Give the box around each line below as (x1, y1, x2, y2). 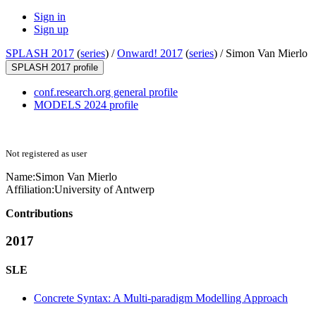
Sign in (34, 11, 66, 23)
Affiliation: (6, 183, 54, 196)
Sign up (34, 23, 68, 36)
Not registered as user (6, 148, 87, 159)
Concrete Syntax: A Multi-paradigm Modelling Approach (34, 291, 288, 304)
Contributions (6, 207, 73, 220)
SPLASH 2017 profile (11, 62, 98, 73)
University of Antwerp (54, 183, 154, 196)
